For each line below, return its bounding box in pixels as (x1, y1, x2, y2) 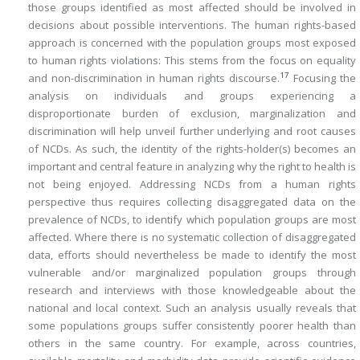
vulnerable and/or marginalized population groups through (28, 265, 356, 280)
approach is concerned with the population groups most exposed (28, 35, 356, 51)
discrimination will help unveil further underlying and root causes (28, 124, 356, 139)
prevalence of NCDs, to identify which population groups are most (28, 212, 356, 227)
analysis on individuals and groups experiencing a (28, 88, 356, 104)
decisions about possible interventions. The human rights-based (28, 18, 356, 33)
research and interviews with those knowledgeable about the (28, 283, 356, 298)
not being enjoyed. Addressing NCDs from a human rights (28, 177, 356, 192)
